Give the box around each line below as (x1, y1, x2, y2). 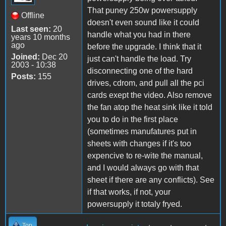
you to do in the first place (87, 115, 178, 124)
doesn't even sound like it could (87, 18, 199, 27)
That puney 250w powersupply (87, 6, 197, 15)
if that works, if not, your (87, 187, 171, 196)
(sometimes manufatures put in (87, 127, 197, 136)
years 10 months (11, 32, 70, 41)
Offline (21, 11, 44, 20)
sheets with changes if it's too (87, 139, 191, 148)
